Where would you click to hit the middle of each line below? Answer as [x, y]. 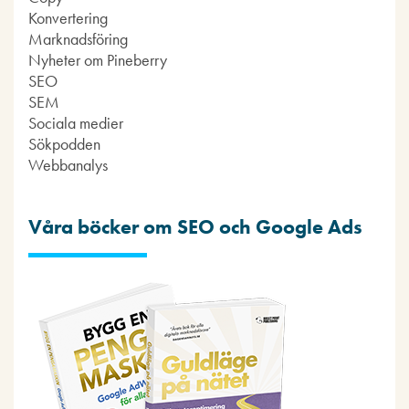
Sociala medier [76, 123]
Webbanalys [68, 165]
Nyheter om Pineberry [98, 60]
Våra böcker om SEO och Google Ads [195, 227]
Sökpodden [64, 144]
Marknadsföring [78, 39]
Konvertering [68, 18]
